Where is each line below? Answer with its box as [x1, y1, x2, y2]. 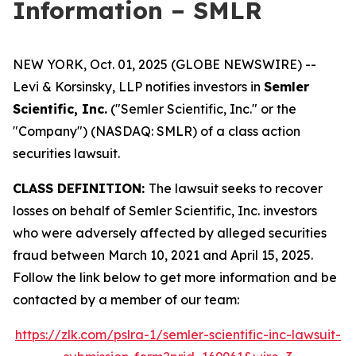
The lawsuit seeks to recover [149, 180, 323, 196]
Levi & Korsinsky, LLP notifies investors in [13, 79, 264, 95]
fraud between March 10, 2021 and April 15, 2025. [13, 247, 313, 263]
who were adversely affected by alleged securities [13, 225, 327, 241]
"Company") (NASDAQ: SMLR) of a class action [13, 123, 300, 139]
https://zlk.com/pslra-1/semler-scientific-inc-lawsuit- [15, 327, 341, 342]
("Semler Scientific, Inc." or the [107, 101, 296, 117]
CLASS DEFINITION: [13, 180, 149, 196]
